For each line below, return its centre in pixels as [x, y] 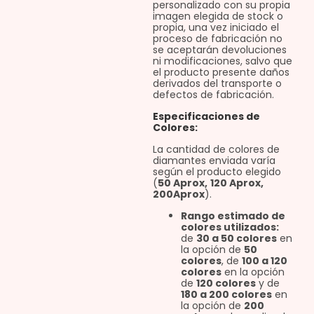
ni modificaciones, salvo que [222, 61]
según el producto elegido [217, 172]
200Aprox [178, 194]
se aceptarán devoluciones [219, 50]
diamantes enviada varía [214, 161]
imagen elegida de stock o [218, 16]
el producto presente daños [221, 73]
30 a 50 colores [236, 239]
